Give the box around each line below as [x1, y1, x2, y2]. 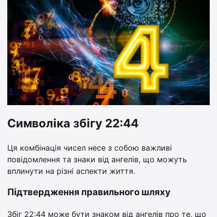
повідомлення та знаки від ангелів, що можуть [7, 154, 187, 164]
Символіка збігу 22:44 [7, 116, 139, 130]
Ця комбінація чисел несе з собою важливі [7, 142, 172, 153]
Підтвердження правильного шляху [7, 186, 170, 198]
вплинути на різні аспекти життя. [7, 166, 135, 176]
